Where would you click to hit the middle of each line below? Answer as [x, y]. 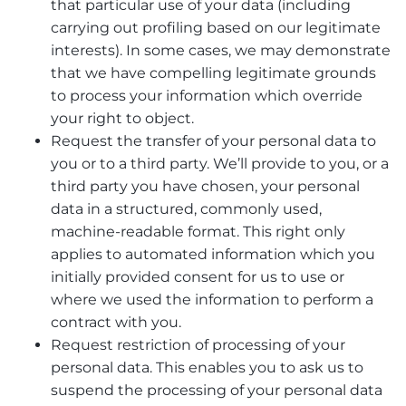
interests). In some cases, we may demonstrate [221, 51]
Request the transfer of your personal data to [213, 141]
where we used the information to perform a [212, 300]
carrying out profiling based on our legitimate [216, 28]
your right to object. [122, 119]
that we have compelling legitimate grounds [213, 73]
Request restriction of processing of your [198, 345]
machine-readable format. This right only [198, 232]
